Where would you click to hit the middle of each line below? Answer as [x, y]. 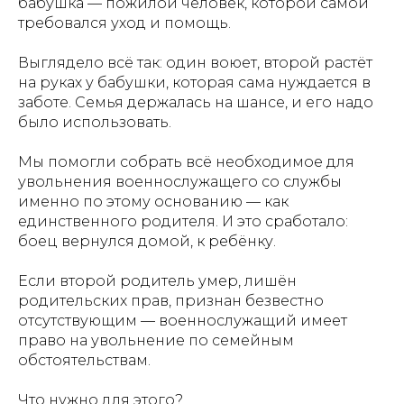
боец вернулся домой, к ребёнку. [147, 241]
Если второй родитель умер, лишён [157, 281]
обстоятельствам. [84, 360]
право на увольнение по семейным [156, 340]
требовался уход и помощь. [124, 23]
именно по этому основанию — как [153, 202]
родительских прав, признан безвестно [171, 301]
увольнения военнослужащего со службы [180, 182]
